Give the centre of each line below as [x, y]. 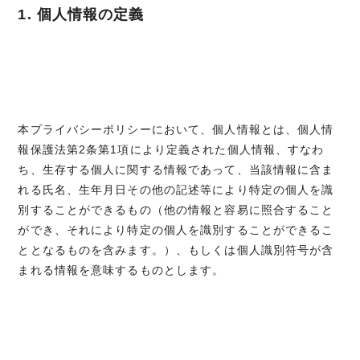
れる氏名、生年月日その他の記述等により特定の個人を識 [176, 189]
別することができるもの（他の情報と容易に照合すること [176, 209]
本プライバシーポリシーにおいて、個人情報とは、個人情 [176, 129]
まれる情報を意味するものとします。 [121, 270]
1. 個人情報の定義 [81, 14]
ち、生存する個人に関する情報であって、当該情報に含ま [176, 169]
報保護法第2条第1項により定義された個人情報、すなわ [171, 149]
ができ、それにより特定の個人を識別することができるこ [176, 229]
